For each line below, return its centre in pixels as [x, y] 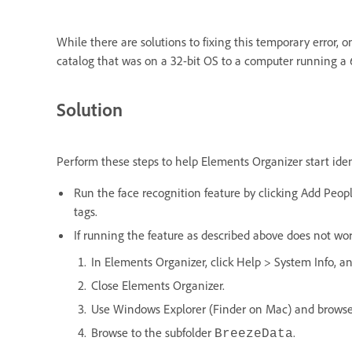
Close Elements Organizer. [158, 285]
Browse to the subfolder [153, 332]
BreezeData [254, 334]
